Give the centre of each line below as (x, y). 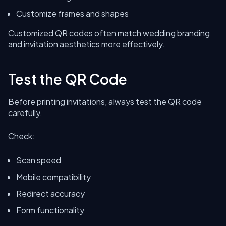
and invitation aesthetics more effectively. (87, 44)
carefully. (25, 113)
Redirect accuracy (50, 193)
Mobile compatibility (53, 177)
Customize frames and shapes (72, 13)
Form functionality (50, 210)
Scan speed (39, 160)
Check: (21, 136)
